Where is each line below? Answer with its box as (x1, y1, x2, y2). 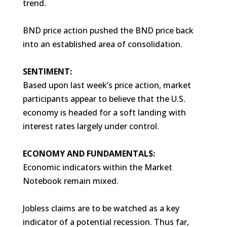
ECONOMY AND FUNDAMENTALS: (22, 147, 155, 159)
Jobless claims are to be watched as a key (22, 202, 179, 214)
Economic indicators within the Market (22, 161, 172, 173)
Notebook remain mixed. (22, 175, 119, 186)
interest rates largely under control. (22, 120, 159, 132)
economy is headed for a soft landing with (22, 106, 186, 118)
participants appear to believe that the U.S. (22, 93, 185, 104)
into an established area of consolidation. (22, 38, 182, 50)
